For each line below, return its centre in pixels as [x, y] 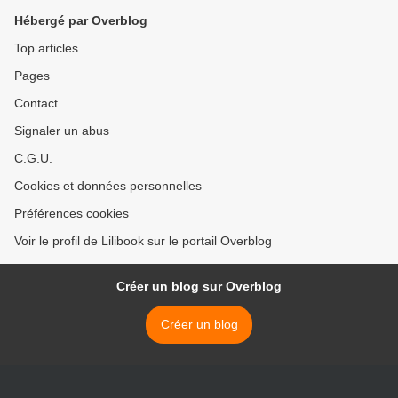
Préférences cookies [72, 214]
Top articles [46, 48]
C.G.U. [33, 159]
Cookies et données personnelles [108, 186]
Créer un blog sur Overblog [199, 287]
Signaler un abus [62, 131]
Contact [36, 103]
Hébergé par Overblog [81, 21]
